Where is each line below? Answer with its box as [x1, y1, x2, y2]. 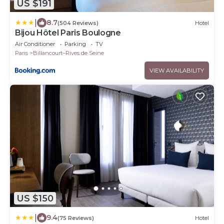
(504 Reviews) [57, 19, 98, 26]
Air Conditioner [15, 40, 55, 48]
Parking [64, 40, 86, 48]
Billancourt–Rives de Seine [33, 49, 104, 57]
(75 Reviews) [57, 214, 94, 221]
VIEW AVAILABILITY [149, 67, 204, 74]
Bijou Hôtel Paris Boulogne [15, 28, 121, 38]
